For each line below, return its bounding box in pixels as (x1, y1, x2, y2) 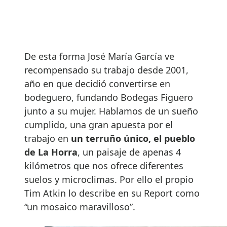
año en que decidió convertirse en (24, 77, 170, 90)
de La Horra (24, 145, 78, 158)
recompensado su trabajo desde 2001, (24, 63, 188, 76)
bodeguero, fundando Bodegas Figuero (24, 91, 193, 103)
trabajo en (24, 132, 71, 144)
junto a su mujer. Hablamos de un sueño (24, 104, 198, 117)
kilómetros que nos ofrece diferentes (24, 159, 183, 172)
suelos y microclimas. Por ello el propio (24, 173, 194, 185)
